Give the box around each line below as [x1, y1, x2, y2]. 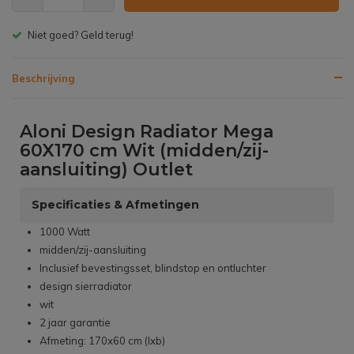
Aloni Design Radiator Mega [20, 121, 273, 143]
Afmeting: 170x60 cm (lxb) [40, 334, 165, 348]
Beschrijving [12, 72, 74, 85]
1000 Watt [40, 225, 90, 239]
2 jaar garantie [40, 316, 111, 330]
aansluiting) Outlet [20, 159, 193, 181]
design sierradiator [40, 280, 132, 293]
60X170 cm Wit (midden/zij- [20, 140, 269, 162]
